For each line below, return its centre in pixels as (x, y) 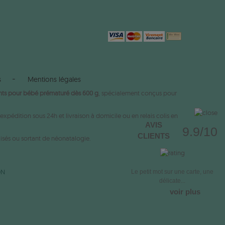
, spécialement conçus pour (138, 93)
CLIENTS (153, 136)
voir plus (185, 192)
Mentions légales (54, 79)
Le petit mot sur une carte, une (172, 172)
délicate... (172, 181)
